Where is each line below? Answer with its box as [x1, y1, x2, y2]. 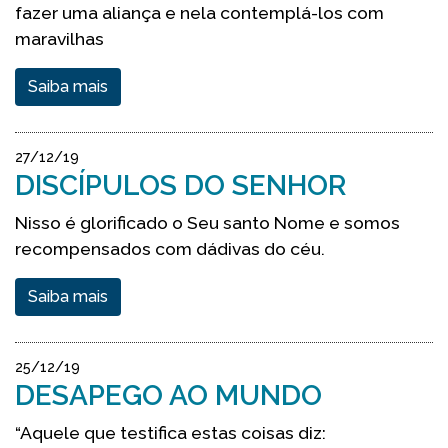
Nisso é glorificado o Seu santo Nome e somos [15, 212, 400, 233]
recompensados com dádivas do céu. [15, 238, 325, 259]
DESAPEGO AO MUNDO [15, 379, 322, 412]
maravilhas [15, 28, 104, 49]
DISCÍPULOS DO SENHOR [15, 169, 346, 202]
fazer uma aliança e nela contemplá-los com [15, 2, 384, 23]
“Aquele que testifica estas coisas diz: [15, 422, 326, 443]
